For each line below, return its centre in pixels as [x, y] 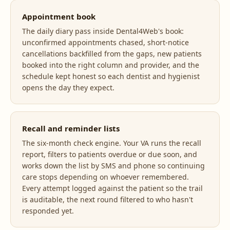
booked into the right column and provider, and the [111, 65]
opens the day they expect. [68, 88]
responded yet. [48, 211]
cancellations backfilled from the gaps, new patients [112, 54]
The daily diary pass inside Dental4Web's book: [103, 31]
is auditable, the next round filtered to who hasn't [108, 199]
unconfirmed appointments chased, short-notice [106, 42]
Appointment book [59, 16]
